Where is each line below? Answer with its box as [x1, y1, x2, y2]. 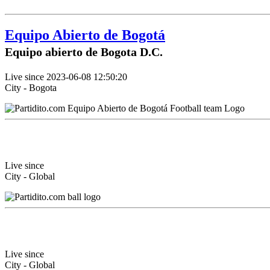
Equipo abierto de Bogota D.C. [5, 45, 163, 59]
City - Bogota [5, 83, 57, 93]
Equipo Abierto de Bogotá [5, 27, 165, 43]
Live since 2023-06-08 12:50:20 [5, 72, 127, 82]
